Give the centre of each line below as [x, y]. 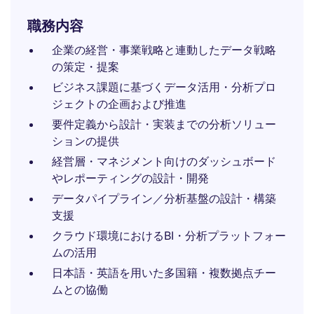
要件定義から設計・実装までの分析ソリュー [164, 124]
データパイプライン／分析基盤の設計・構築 [164, 198]
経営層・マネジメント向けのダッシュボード [164, 161]
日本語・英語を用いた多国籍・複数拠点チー [164, 273]
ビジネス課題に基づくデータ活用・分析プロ [164, 87]
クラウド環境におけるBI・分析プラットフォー [169, 235]
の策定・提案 [86, 67]
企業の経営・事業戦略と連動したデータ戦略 [164, 50]
